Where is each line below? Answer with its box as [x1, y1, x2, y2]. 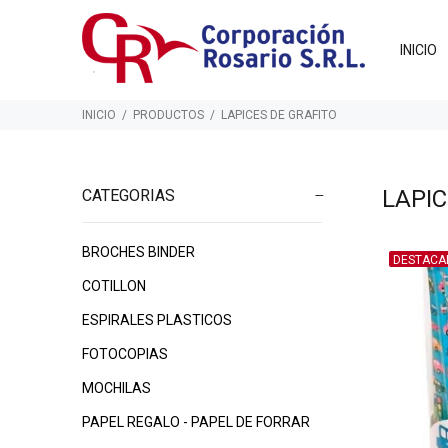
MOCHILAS [82, 380, 151, 396]
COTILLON [82, 278, 146, 294]
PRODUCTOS [133, 108, 204, 122]
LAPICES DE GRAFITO [221, 108, 337, 122]
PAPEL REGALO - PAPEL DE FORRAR [82, 414, 310, 430]
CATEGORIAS [82, 186, 175, 205]
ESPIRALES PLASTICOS [82, 312, 232, 328]
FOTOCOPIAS [82, 346, 168, 362]
